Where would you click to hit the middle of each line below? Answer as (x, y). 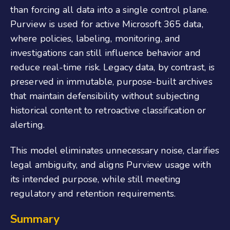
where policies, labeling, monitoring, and (95, 38)
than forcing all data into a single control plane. (110, 9)
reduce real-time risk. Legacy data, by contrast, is (113, 67)
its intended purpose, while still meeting (96, 179)
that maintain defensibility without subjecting (105, 96)
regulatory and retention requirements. (93, 193)
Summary (35, 219)
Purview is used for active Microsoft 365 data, (107, 24)
